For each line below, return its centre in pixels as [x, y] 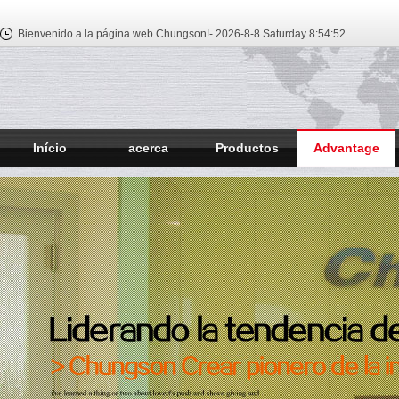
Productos [247, 148]
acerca [148, 148]
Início [49, 148]
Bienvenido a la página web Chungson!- [115, 34]
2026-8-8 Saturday [260, 34]
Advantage [346, 148]
